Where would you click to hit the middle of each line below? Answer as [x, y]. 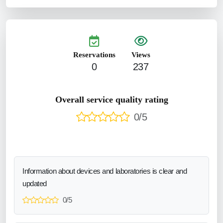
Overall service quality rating [111, 99]
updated [35, 183]
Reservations [94, 55]
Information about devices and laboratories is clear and [105, 171]
